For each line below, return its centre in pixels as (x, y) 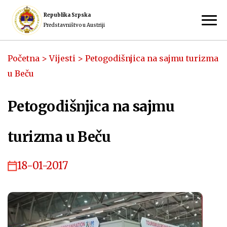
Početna (24, 58)
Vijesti (62, 58)
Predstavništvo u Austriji (74, 25)
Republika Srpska (67, 15)
